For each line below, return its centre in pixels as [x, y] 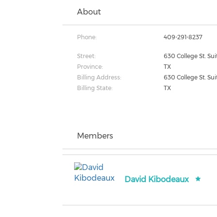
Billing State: [95, 88]
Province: [90, 67]
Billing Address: [99, 77]
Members [95, 136]
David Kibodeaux [157, 179]
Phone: [87, 37]
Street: [86, 56]
